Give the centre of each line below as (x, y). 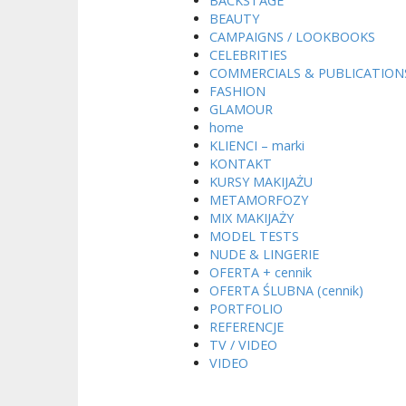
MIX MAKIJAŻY (251, 218)
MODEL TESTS (254, 236)
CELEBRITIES (248, 55)
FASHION (237, 91)
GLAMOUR (241, 109)
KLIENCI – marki (257, 145)
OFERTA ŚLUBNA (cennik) (286, 290)
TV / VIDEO (243, 345)
